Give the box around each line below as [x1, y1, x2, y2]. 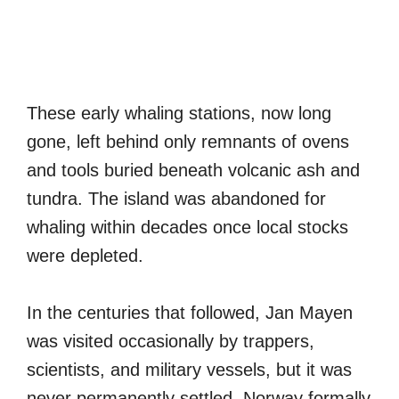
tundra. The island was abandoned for [27, 188, 326, 208]
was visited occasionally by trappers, [27, 330, 314, 351]
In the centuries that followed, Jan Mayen [27, 302, 353, 322]
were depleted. [27, 245, 143, 265]
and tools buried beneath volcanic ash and [27, 159, 360, 180]
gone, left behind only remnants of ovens [27, 131, 349, 151]
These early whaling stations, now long [27, 102, 331, 123]
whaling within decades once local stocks [27, 216, 348, 237]
